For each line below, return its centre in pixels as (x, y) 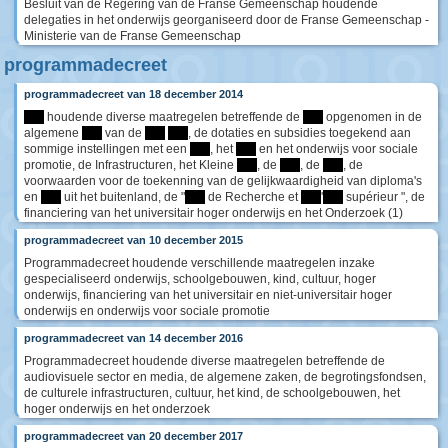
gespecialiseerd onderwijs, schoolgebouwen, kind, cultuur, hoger (200, 279)
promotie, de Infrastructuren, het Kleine (130, 165)
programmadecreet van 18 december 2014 (133, 94)
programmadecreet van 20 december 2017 (133, 436)
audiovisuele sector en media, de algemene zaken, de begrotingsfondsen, (225, 377)
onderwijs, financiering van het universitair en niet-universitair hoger (208, 295)
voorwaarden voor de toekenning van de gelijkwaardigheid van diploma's (223, 181)
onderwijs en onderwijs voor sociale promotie (147, 311)
